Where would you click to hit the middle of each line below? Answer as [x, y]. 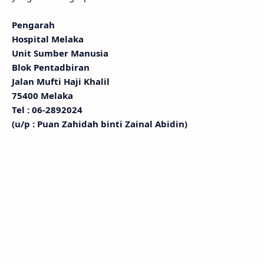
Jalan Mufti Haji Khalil [61, 82]
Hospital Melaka [48, 39]
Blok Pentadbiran [52, 67]
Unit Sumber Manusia [61, 53]
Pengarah [33, 25]
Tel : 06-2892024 [47, 110]
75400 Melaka [42, 96]
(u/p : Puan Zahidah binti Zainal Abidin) [100, 124]
